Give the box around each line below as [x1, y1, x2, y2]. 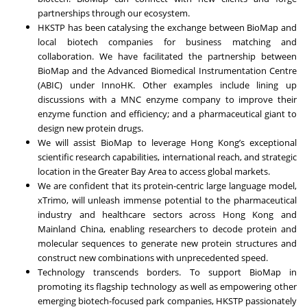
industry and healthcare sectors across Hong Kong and [38, 208, 297, 221]
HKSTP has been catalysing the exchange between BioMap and [38, 21, 297, 34]
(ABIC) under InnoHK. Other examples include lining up [38, 79, 297, 92]
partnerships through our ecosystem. [38, 7, 190, 20]
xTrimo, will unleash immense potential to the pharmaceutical [38, 194, 297, 207]
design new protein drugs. [38, 122, 143, 135]
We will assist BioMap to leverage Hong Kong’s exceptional [38, 136, 297, 149]
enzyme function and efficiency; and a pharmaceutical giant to [38, 108, 297, 121]
